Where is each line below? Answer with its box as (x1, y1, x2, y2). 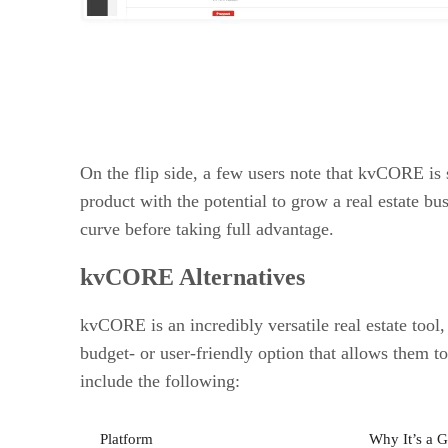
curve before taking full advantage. (80, 218, 334, 239)
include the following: (80, 370, 240, 391)
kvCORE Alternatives (80, 263, 305, 290)
